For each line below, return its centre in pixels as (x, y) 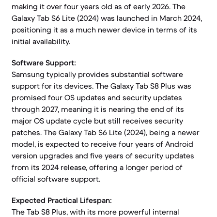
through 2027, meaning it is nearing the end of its (98, 109)
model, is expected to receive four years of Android (102, 144)
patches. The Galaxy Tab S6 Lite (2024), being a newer (106, 132)
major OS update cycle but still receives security (97, 121)
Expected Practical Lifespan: (62, 200)
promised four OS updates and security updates (97, 97)
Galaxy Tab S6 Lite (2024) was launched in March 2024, (107, 18)
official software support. (56, 179)
